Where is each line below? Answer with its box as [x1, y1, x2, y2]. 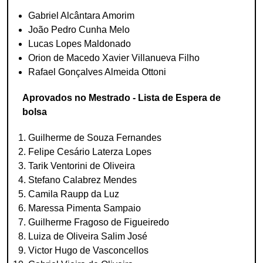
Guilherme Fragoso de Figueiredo [28, 217, 169, 227]
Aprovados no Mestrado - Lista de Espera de [22, 93, 221, 103]
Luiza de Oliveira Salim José [28, 231, 147, 241]
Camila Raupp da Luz [28, 189, 119, 199]
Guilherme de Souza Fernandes [28, 133, 161, 143]
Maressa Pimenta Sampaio [28, 203, 141, 213]
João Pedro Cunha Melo [28, 25, 130, 35]
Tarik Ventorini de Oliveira [28, 161, 135, 171]
